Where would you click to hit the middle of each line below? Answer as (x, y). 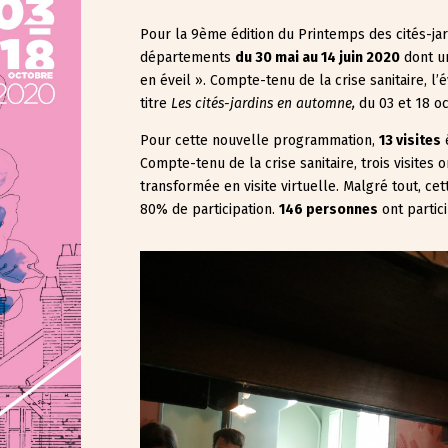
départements (188, 58)
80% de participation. (210, 210)
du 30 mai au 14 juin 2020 (318, 58)
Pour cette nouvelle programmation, (260, 141)
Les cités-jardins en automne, (265, 104)
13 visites (410, 141)
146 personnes (329, 210)
